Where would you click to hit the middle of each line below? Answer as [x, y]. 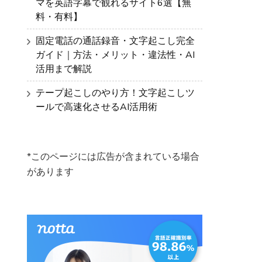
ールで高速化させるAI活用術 [96, 107]
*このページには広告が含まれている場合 [113, 157]
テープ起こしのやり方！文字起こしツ [115, 93]
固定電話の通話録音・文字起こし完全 [115, 41]
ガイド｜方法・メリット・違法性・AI [115, 55]
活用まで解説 [64, 69]
